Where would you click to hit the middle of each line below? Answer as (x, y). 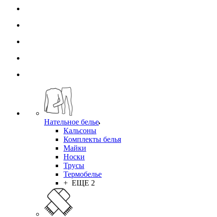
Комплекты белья (92, 139)
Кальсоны (80, 131)
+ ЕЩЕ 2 (79, 183)
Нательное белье (71, 122)
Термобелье (83, 174)
